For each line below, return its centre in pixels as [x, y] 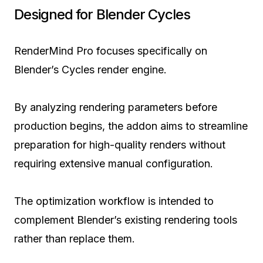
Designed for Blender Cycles [102, 14]
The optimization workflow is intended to [114, 201]
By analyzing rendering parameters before [116, 107]
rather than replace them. [75, 238]
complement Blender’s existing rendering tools [126, 220]
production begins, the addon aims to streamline [131, 126]
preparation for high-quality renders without [120, 144]
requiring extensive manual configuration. [114, 163]
